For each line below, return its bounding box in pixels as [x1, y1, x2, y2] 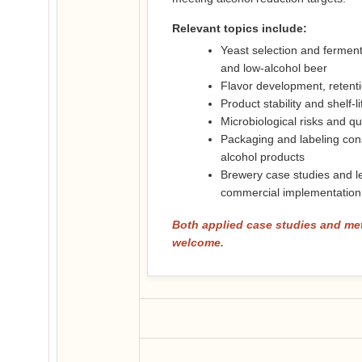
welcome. [172, 235, 224, 249]
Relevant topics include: [172, 21, 307, 35]
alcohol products [221, 149, 305, 163]
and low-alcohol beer [221, 61, 327, 74]
